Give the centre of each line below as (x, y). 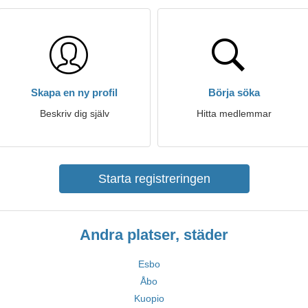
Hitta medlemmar (234, 113)
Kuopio (149, 298)
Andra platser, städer (154, 235)
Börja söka (234, 92)
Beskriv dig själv (74, 113)
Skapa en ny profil (74, 92)
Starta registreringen (154, 179)
